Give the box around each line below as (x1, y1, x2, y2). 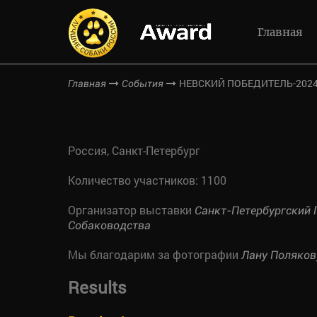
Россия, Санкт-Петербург (68, 143, 200, 158)
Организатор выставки (68, 202, 195, 217)
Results (68, 275, 127, 299)
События (122, 78, 163, 89)
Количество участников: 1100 (68, 173, 226, 188)
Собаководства (68, 219, 151, 232)
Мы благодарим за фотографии (68, 247, 241, 262)
